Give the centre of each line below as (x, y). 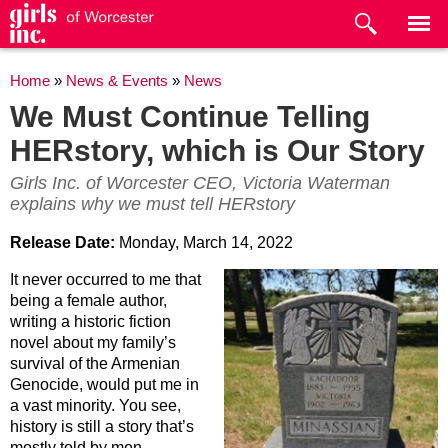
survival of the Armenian (95, 364)
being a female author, (88, 301)
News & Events (117, 81)
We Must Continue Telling (190, 116)
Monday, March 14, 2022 (206, 243)
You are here (59, 73)
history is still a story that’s (102, 427)
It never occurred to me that (105, 280)
